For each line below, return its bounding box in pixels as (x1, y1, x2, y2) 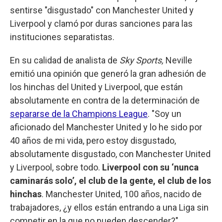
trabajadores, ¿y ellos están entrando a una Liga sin (10, 202, 209, 213)
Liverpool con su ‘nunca (102, 162, 199, 172)
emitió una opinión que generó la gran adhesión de (10, 68, 206, 79)
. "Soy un (148, 108, 181, 119)
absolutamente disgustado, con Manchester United (10, 148, 211, 159)
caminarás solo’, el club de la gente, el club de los (10, 175, 211, 186)
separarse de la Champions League (10, 108, 148, 119)
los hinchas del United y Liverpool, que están (10, 81, 183, 92)
